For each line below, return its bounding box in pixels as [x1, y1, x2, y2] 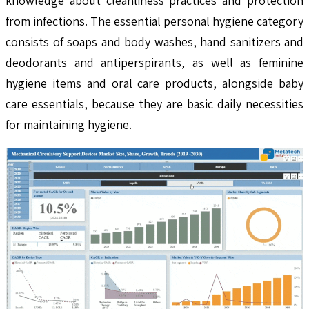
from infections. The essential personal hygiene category [6, 12, 303, 29]
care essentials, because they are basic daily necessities [6, 95, 303, 112]
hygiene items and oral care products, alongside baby [6, 74, 303, 91]
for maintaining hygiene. [6, 116, 132, 132]
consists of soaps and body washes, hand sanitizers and [6, 33, 303, 50]
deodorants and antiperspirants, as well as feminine [6, 54, 303, 70]
